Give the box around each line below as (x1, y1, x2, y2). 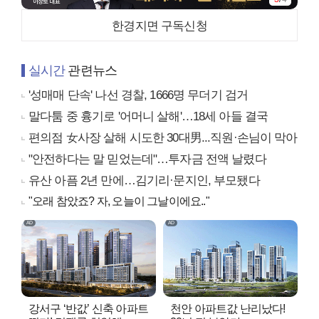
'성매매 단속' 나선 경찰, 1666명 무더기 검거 (28, 88, 249, 103)
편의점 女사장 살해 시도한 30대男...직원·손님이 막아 (28, 131, 298, 145)
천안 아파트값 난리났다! (170, 303, 286, 315)
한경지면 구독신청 (112, 19, 207, 33)
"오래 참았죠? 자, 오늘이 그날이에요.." (28, 195, 209, 208)
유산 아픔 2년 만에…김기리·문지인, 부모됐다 (28, 174, 260, 188)
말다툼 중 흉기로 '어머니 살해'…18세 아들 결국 (28, 110, 268, 124)
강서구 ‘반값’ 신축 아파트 (28, 303, 148, 315)
